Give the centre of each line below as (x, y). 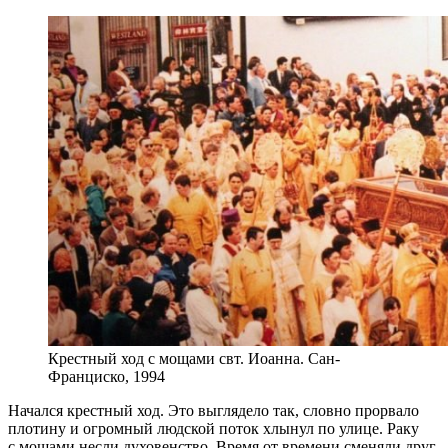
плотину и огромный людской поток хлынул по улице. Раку (213, 428)
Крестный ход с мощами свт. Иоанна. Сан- (194, 358)
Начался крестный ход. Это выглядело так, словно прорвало (213, 410)
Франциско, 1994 (106, 376)
